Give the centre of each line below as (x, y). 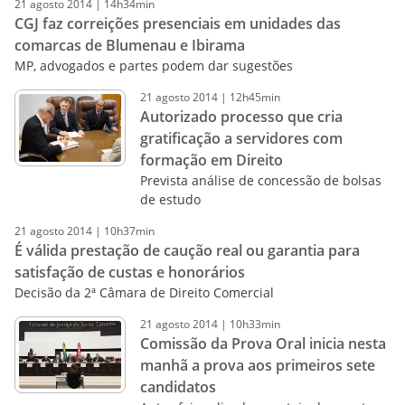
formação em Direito (211, 160)
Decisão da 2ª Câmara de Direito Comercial (144, 292)
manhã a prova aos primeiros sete (257, 365)
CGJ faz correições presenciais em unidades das (178, 24)
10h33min (254, 324)
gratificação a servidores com (241, 138)
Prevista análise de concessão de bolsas (260, 180)
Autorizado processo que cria (241, 117)
